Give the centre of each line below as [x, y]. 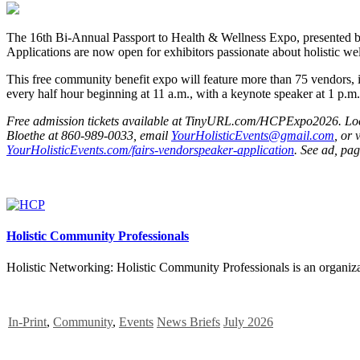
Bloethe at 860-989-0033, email [89, 135]
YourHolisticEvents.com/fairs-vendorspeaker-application [150, 149]
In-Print [27, 322]
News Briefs [188, 322]
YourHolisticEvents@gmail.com [253, 135]
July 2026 [248, 322]
